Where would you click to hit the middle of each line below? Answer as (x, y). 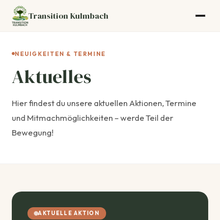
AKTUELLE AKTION (69, 213)
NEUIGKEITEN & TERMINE (60, 54)
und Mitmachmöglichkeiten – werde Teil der (93, 117)
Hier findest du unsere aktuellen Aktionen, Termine (104, 103)
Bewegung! (33, 132)
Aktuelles (52, 76)
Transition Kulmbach (69, 16)
